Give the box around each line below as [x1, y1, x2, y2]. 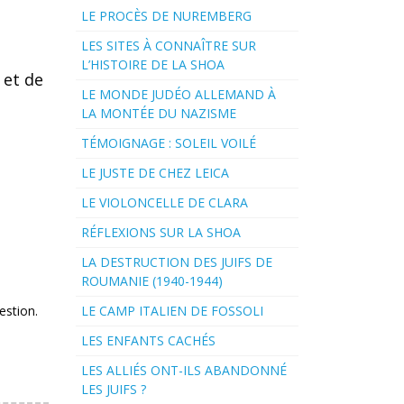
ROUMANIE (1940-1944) [80, 272, 223, 290]
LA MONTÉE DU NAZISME [80, 105, 236, 123]
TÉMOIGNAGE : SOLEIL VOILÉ [80, 134, 256, 152]
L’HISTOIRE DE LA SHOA [80, 56, 225, 74]
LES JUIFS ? [80, 381, 146, 399]
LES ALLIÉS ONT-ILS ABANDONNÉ [80, 362, 287, 380]
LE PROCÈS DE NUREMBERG [80, 7, 252, 25]
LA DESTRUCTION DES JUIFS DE [80, 253, 272, 271]
